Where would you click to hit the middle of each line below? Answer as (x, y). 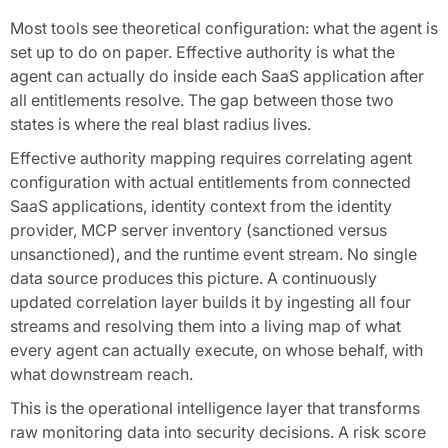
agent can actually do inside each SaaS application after (217, 76)
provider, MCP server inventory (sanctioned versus (198, 230)
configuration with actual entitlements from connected (210, 182)
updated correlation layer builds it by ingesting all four (210, 302)
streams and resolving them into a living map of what (205, 326)
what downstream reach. (101, 374)
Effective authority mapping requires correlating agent (211, 158)
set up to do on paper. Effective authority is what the (202, 52)
